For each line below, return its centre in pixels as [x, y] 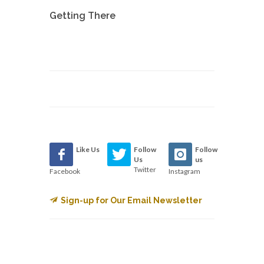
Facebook [65, 171]
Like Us [88, 149]
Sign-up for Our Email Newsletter [131, 200]
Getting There [82, 16]
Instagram [184, 171]
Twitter [145, 169]
